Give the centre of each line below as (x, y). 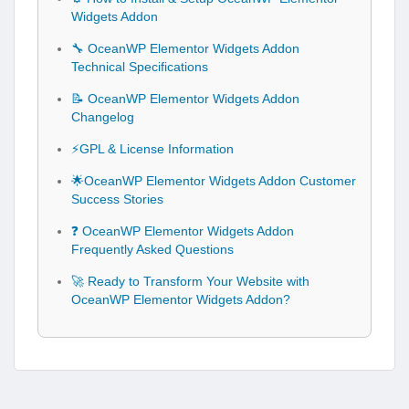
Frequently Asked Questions (152, 249)
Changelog (103, 116)
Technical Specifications (140, 66)
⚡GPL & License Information (152, 148)
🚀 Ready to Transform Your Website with (190, 281)
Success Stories (117, 199)
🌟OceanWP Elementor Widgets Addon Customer (214, 180)
